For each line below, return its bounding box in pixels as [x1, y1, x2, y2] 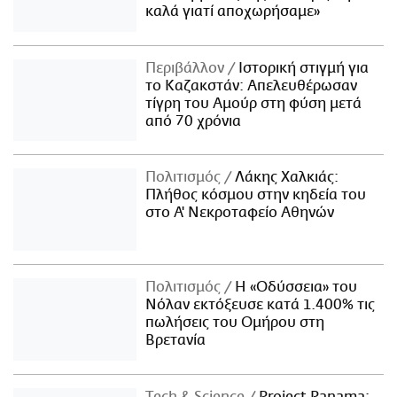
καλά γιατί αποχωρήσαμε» [145, 3, 321, 19]
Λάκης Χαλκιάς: [231, 169, 339, 186]
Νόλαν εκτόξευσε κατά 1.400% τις [145, 297, 376, 314]
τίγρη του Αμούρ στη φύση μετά [145, 95, 362, 112]
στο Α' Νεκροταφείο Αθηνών [145, 205, 335, 222]
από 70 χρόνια [145, 113, 242, 129]
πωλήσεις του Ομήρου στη [145, 315, 325, 331]
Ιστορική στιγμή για [235, 59, 370, 76]
